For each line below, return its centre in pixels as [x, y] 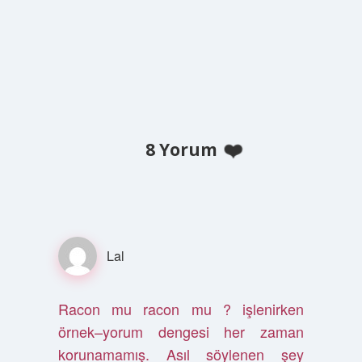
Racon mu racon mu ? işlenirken [181, 309]
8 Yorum [181, 149]
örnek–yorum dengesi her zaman [181, 331]
